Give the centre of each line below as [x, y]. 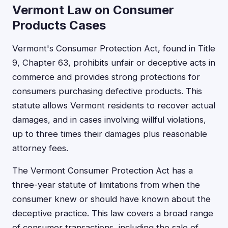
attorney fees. [40, 148]
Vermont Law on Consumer [93, 10]
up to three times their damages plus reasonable [110, 134]
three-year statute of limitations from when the [106, 185]
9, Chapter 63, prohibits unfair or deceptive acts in [114, 63]
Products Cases [59, 25]
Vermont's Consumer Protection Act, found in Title [114, 48]
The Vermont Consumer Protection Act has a [103, 170]
